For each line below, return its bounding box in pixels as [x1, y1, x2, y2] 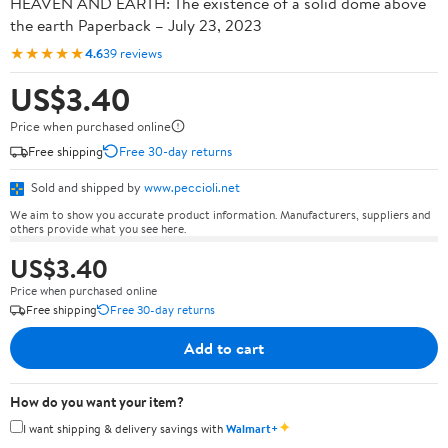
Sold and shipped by [28, 178, 144, 196]
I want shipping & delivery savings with [23, 419, 226, 437]
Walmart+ [226, 419, 278, 437]
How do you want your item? [10, 391, 184, 412]
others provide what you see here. [10, 219, 186, 237]
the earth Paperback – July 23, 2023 [10, 14, 262, 36]
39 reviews [103, 43, 162, 62]
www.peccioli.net [144, 178, 240, 196]
